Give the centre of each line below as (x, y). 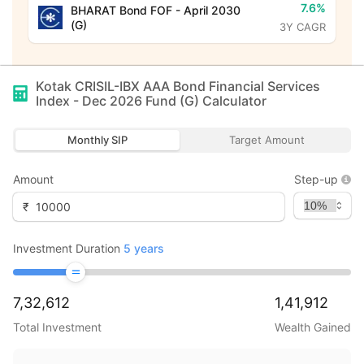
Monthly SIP (97, 140)
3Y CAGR (303, 27)
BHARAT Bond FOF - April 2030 (155, 10)
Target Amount (266, 140)
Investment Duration (67, 248)
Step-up (316, 179)
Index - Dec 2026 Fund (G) (117, 101)
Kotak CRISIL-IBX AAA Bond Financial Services (178, 86)
